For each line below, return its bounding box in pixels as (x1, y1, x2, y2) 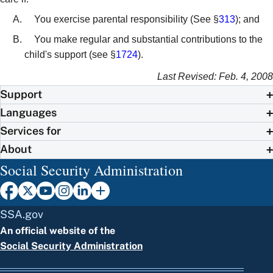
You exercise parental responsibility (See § (34, 14, 219, 25)
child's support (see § (24, 49, 116, 60)
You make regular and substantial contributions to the (34, 34, 263, 45)
